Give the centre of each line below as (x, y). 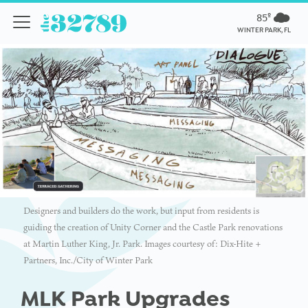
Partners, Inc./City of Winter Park (88, 261)
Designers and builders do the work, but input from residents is (141, 211)
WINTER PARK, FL (264, 30)
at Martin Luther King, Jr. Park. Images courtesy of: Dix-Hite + (142, 244)
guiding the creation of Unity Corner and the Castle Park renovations (153, 228)
